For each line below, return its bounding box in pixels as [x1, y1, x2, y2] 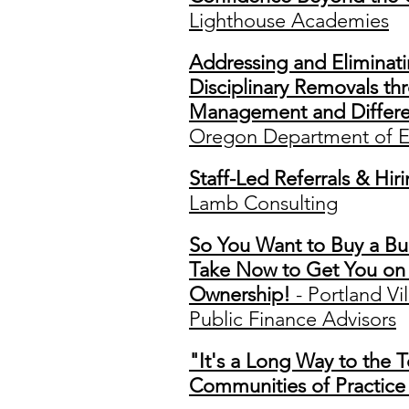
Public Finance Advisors [189, 307, 396, 331]
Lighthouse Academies [189, 8, 389, 33]
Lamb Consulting [189, 191, 338, 215]
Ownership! [189, 282, 290, 307]
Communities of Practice [189, 373, 405, 398]
